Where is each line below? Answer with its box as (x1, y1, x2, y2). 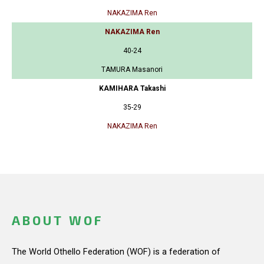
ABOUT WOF (12, 213, 103, 228)
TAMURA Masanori (101, 65, 163, 74)
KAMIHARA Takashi (98, 84, 166, 93)
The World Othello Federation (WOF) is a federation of (12, 246, 220, 257)
